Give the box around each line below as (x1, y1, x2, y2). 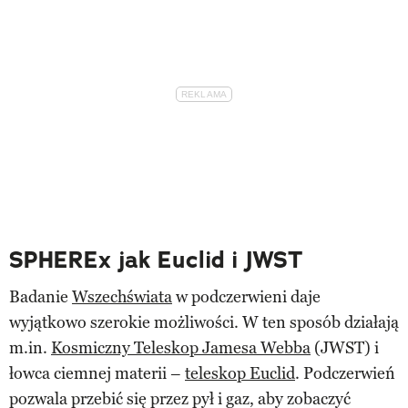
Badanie (9, 286, 72, 307)
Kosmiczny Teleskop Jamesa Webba (51, 337, 311, 358)
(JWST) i (311, 337, 379, 358)
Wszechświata (72, 286, 172, 307)
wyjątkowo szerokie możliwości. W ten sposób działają (9, 311, 399, 332)
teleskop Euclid (185, 362, 295, 383)
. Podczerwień (295, 362, 395, 383)
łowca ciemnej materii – (9, 362, 185, 383)
